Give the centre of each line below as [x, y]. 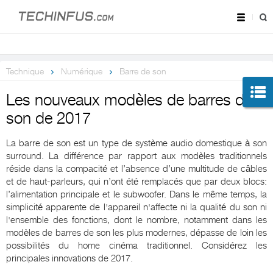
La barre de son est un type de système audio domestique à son [136, 144]
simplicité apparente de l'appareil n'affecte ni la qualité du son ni [136, 207]
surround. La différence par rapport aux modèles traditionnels [136, 156]
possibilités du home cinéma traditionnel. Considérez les [136, 246]
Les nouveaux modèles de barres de [129, 101]
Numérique [82, 72]
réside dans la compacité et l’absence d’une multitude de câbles [136, 169]
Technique [25, 72]
